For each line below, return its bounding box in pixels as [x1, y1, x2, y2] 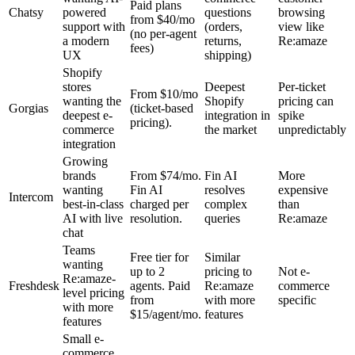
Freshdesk [9, 279, 59, 293]
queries [204, 212, 240, 226]
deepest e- [63, 109, 113, 123]
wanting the [63, 94, 121, 109]
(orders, [204, 20, 242, 34]
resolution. [130, 212, 182, 226]
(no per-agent [130, 27, 197, 41]
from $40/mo [130, 13, 195, 27]
